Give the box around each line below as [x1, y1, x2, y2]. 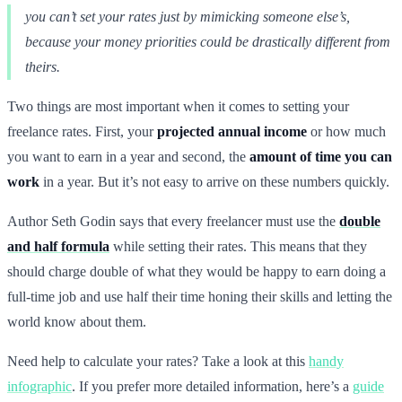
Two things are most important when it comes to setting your [7, 98, 349, 114]
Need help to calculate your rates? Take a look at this [7, 353, 309, 369]
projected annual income [157, 123, 307, 139]
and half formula [7, 238, 109, 254]
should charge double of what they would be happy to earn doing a [7, 263, 386, 279]
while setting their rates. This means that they [109, 238, 367, 254]
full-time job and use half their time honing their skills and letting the [7, 288, 392, 304]
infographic [7, 378, 72, 394]
